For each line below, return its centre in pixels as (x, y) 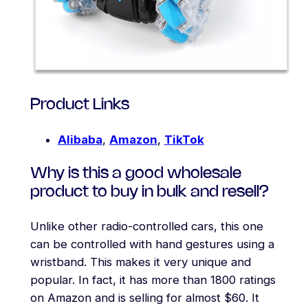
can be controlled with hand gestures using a (152, 244)
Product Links (79, 105)
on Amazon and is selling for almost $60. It (144, 298)
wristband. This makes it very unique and (140, 262)
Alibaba (80, 139)
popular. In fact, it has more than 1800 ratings (153, 280)
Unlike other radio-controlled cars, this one (146, 227)
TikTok (184, 139)
